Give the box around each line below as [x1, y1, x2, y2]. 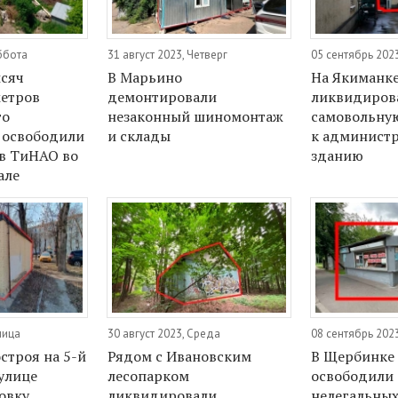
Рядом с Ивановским [107, 346, 252, 366]
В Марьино [107, 68, 183, 88]
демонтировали [107, 87, 218, 107]
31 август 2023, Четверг [107, 47, 228, 63]
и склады [107, 126, 171, 147]
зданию [311, 146, 364, 166]
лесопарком [107, 365, 190, 386]
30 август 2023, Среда [107, 325, 221, 341]
